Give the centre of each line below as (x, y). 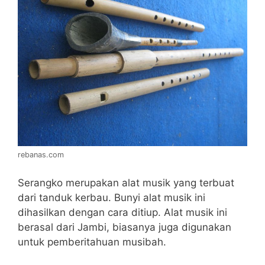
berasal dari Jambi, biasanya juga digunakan (125, 227)
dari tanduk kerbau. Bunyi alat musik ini (112, 197)
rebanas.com (41, 155)
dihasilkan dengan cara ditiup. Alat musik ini (122, 212)
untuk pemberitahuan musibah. (92, 242)
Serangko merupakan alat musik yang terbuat (126, 182)
